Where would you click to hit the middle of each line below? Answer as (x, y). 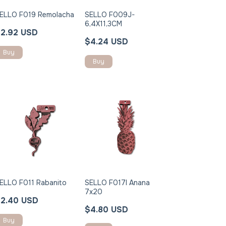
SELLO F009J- (110, 14)
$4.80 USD (107, 209)
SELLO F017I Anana (118, 182)
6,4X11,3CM (104, 23)
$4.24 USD (107, 41)
